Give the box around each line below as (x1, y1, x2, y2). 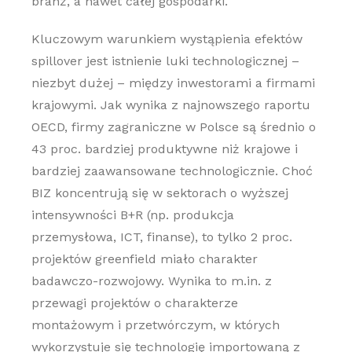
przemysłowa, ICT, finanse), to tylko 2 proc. (31, 229, 292, 244)
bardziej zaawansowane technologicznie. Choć (31, 163, 313, 178)
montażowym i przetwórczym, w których (31, 317, 280, 332)
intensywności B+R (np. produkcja (31, 207, 234, 222)
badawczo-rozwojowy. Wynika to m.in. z (31, 273, 272, 288)
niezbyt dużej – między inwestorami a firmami (31, 75, 315, 90)
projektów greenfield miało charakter (31, 251, 258, 266)
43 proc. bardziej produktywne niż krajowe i (31, 141, 298, 156)
